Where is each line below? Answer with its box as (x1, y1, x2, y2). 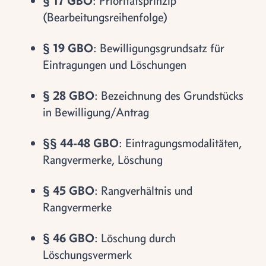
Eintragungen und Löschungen (43, 57, 186, 72)
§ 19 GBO (43, 40, 93, 55)
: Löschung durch (94, 230, 176, 245)
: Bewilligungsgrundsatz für (93, 40, 224, 55)
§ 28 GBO (43, 88, 94, 103)
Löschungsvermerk (43, 247, 132, 262)
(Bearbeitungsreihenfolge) (43, 9, 167, 24)
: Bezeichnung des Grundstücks (94, 88, 243, 103)
